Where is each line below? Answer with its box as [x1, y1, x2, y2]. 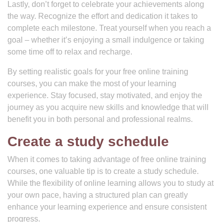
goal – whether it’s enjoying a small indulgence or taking [7, 36, 204, 44]
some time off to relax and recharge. [7, 48, 132, 56]
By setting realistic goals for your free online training [7, 67, 188, 76]
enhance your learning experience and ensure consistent [7, 203, 207, 211]
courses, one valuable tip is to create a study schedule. [7, 167, 199, 175]
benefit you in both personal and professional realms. [7, 115, 193, 123]
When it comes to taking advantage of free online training [7, 155, 206, 164]
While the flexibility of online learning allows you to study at [7, 179, 214, 187]
